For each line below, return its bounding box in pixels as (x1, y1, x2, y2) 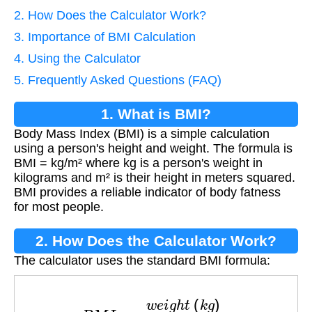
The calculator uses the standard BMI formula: (14, 253, 270, 267)
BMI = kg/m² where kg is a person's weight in (14, 155, 263, 170)
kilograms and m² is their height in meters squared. (14, 170, 295, 185)
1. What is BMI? (101, 105, 211, 122)
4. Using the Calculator (14, 51, 141, 65)
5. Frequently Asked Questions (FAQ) (14, 72, 221, 87)
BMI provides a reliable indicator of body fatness (14, 185, 281, 199)
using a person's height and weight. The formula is (14, 141, 292, 155)
